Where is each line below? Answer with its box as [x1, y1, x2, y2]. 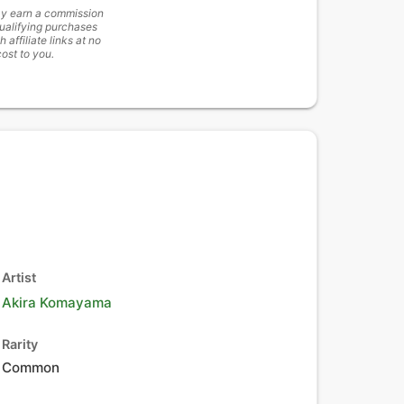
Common [2, 359, 60, 376]
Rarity [2, 336, 38, 352]
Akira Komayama [2, 294, 112, 311]
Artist [2, 270, 36, 285]
